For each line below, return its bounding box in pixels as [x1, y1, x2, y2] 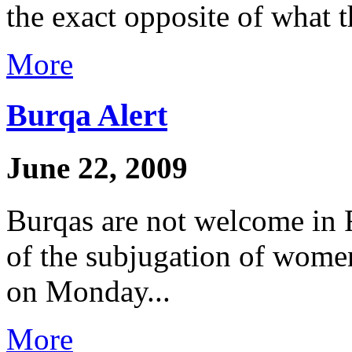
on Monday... [6, 273, 170, 308]
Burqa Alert [6, 97, 167, 133]
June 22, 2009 [6, 151, 188, 185]
